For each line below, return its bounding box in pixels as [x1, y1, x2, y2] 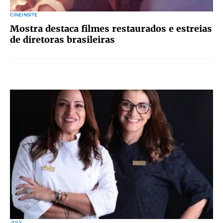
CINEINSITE [10, 12, 38, 17]
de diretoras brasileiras [10, 34, 115, 45]
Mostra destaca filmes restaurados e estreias [10, 23, 212, 34]
